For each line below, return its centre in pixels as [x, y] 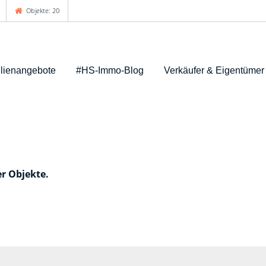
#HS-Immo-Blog [110, 70]
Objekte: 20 [42, 10]
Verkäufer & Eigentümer [214, 70]
